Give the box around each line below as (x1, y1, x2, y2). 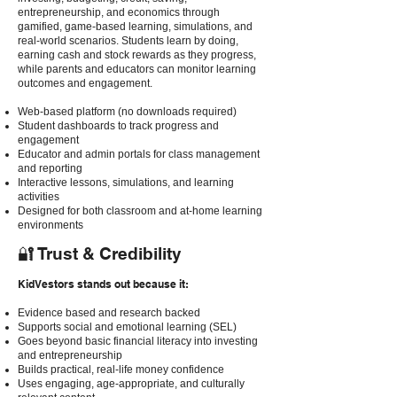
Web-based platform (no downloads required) (18, 105, 237, 118)
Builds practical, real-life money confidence (18, 363, 224, 376)
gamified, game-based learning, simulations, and (18, 20, 253, 33)
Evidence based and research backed (18, 307, 200, 319)
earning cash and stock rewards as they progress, (18, 49, 256, 61)
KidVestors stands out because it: (18, 277, 189, 291)
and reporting (18, 162, 82, 175)
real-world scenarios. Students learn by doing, (18, 35, 238, 47)
